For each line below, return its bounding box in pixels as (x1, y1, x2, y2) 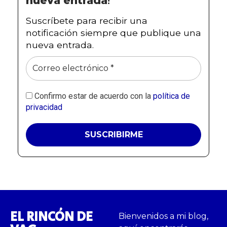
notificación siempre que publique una (26, 27, 201, 38)
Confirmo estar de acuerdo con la (32, 91, 153, 101)
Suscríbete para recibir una (26, 15, 147, 26)
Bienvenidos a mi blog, (119, 211, 208, 221)
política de (153, 91, 190, 101)
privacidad (26, 102, 62, 112)
